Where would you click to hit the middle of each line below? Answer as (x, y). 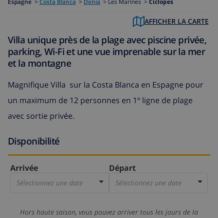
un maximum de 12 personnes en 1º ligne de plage (100, 100)
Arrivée (24, 168)
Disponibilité (34, 141)
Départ (122, 168)
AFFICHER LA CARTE (176, 21)
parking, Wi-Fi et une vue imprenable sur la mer (106, 52)
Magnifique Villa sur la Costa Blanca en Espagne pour (106, 84)
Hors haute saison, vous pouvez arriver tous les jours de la (109, 212)
